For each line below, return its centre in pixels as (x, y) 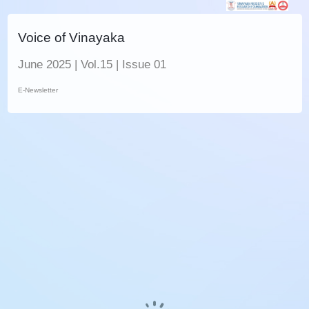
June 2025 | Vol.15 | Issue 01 (92, 64)
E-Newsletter (38, 90)
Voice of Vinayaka (71, 38)
